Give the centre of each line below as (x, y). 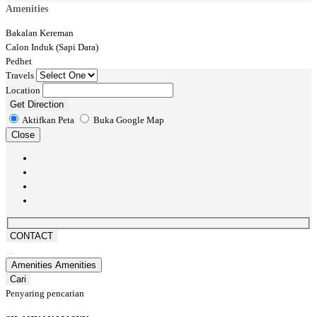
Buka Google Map (128, 120)
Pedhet (19, 62)
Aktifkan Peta (48, 120)
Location (23, 91)
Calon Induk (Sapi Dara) (52, 47)
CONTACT (31, 236)
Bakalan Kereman (40, 33)
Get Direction (37, 105)
